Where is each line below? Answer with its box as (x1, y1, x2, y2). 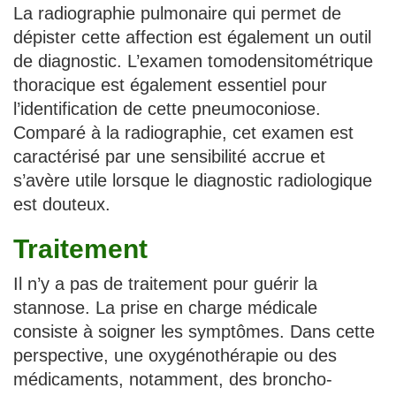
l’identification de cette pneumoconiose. (13, 98, 321, 118)
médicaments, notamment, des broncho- (13, 369, 332, 389)
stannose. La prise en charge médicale (13, 297, 317, 317)
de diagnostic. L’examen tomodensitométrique (13, 50, 373, 71)
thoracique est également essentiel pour (13, 74, 327, 95)
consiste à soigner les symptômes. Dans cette (13, 321, 375, 341)
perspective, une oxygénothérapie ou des (13, 345, 337, 365)
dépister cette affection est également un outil (13, 27, 371, 47)
